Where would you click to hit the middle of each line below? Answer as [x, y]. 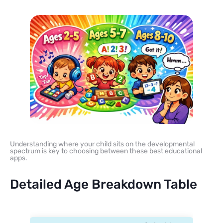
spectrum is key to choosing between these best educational [106, 151]
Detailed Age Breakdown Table [104, 184]
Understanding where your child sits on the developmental [102, 144]
